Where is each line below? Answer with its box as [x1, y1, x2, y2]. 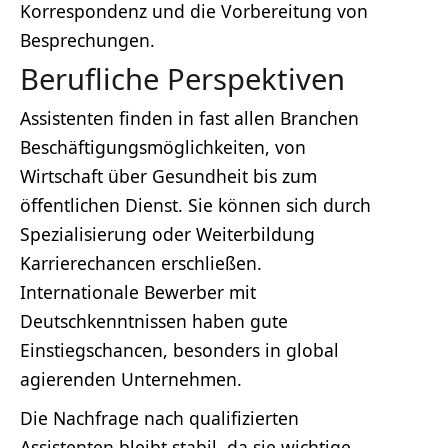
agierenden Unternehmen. [20, 366, 242, 391]
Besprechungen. [20, 27, 155, 52]
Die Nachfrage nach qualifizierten [20, 405, 299, 430]
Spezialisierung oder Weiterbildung [20, 221, 315, 246]
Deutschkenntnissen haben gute [20, 308, 288, 333]
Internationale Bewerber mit [20, 279, 256, 304]
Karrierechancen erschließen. [20, 250, 262, 275]
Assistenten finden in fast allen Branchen [20, 105, 359, 130]
